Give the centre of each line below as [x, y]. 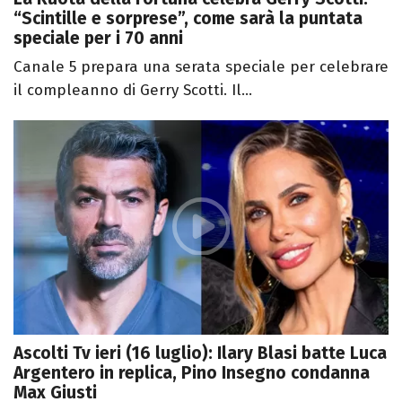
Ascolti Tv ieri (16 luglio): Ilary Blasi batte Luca [200, 353]
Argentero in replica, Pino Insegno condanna [192, 372]
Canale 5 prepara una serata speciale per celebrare [201, 67]
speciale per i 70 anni [98, 39]
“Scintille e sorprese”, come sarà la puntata [188, 19]
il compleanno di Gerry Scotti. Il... [133, 91]
